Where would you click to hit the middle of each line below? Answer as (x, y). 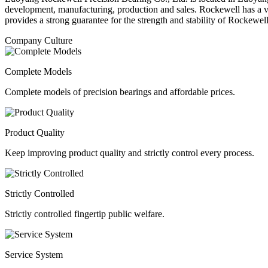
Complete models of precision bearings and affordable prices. (120, 92)
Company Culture (39, 40)
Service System (34, 255)
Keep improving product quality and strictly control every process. (130, 153)
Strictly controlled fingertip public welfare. (85, 214)
